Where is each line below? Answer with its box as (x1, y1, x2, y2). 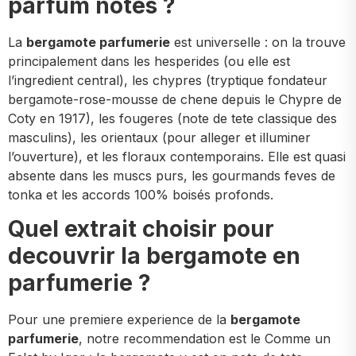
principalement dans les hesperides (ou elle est (8, 53, 290, 70)
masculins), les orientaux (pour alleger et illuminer (8, 130, 311, 146)
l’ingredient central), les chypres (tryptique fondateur (8, 72, 327, 89)
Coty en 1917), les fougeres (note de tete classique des (8, 110, 337, 127)
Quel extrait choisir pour (8, 215, 274, 242)
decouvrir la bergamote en (8, 242, 300, 269)
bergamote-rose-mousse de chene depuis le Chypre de (8, 91, 342, 108)
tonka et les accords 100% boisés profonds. (8, 187, 273, 203)
